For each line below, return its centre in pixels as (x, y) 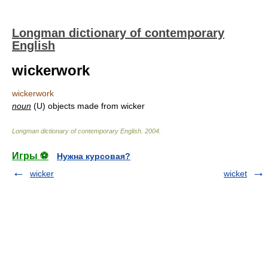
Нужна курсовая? (94, 156)
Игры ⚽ (30, 156)
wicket (235, 173)
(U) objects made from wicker (88, 106)
